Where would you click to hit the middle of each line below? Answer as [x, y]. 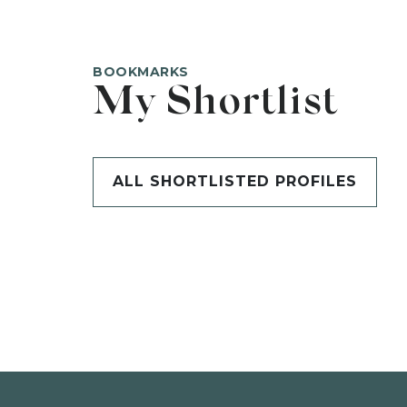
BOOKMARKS [141, 71]
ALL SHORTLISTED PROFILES [234, 182]
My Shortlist [215, 104]
